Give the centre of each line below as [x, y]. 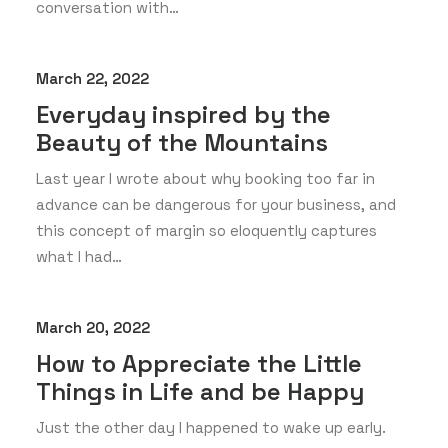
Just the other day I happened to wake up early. [211, 427]
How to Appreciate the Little [199, 363]
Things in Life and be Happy [200, 391]
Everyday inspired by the [183, 114]
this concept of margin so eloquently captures [206, 230]
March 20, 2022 [93, 327]
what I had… [79, 256]
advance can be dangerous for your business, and [216, 204]
